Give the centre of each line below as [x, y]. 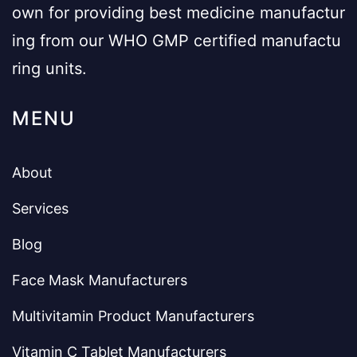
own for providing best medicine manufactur [178, 12]
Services [40, 208]
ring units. [49, 68]
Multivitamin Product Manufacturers [133, 316]
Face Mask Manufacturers [100, 280]
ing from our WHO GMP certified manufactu [177, 40]
